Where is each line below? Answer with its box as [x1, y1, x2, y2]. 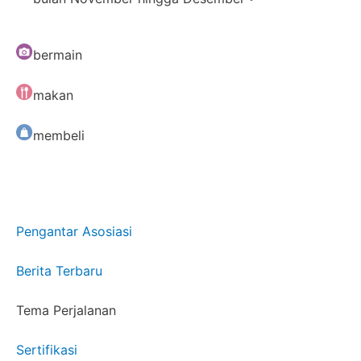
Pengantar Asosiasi [16, 223, 132, 240]
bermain [33, 47, 82, 64]
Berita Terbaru [16, 263, 102, 280]
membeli [33, 127, 85, 144]
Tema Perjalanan [16, 302, 116, 319]
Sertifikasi [16, 342, 77, 359]
